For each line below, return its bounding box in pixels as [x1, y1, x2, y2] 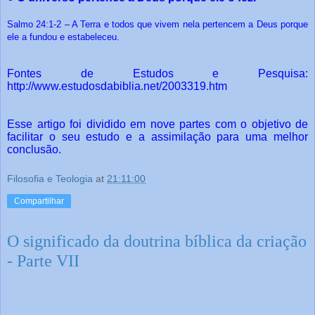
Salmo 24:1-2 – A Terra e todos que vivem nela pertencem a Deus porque [7, 18, 308, 30]
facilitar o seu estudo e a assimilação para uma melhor [7, 130, 308, 143]
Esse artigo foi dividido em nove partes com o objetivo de [7, 117, 308, 130]
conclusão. [7, 143, 61, 155]
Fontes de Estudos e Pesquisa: [7, 67, 308, 79]
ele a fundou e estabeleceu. [7, 31, 120, 42]
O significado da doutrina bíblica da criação [7, 232, 307, 251]
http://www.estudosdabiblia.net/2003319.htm [7, 79, 227, 92]
